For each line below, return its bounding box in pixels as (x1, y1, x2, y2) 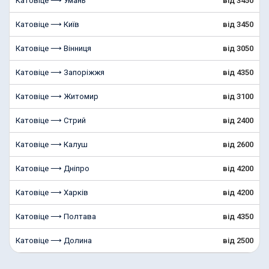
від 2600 (223, 140, 253, 149)
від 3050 (223, 44, 253, 53)
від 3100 (223, 92, 253, 101)
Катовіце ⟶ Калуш (16, 140, 88, 149)
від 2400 (223, 116, 253, 125)
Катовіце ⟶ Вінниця (16, 44, 91, 53)
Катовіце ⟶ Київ (16, 20, 79, 29)
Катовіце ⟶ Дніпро (16, 164, 89, 173)
